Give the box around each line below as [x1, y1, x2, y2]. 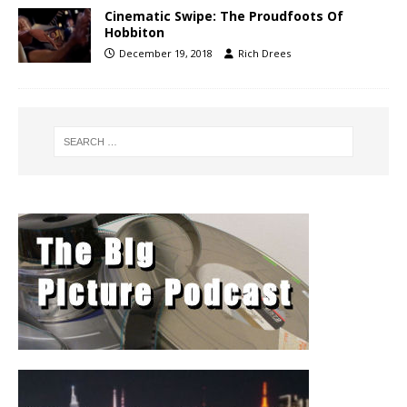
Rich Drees [238, 46, 291, 61]
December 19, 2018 [119, 46, 213, 61]
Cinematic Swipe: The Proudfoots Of [104, 7, 343, 25]
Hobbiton [104, 24, 164, 42]
